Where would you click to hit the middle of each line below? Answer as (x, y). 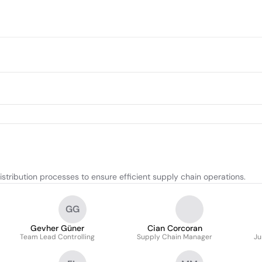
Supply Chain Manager (175, 237)
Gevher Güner (57, 228)
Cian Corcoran (175, 228)
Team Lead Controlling (57, 237)
